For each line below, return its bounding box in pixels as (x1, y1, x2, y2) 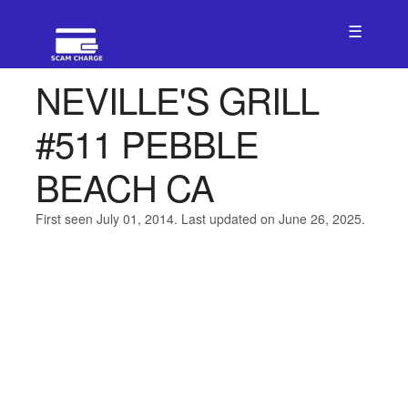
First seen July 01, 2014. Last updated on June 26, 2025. (35, 209, 365, 228)
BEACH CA (35, 160, 214, 212)
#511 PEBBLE (35, 117, 259, 168)
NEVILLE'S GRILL (35, 73, 319, 125)
